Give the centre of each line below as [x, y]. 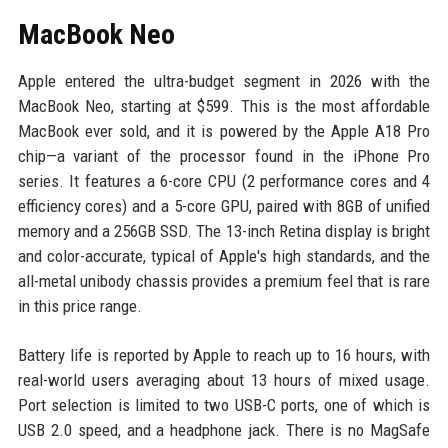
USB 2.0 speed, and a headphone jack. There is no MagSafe [224, 429]
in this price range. [79, 305]
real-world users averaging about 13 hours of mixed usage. [224, 379]
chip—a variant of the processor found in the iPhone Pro [224, 155]
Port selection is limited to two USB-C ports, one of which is [224, 404]
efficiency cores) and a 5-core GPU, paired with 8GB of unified [224, 205]
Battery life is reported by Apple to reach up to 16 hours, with [224, 354]
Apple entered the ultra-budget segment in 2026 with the [224, 80]
